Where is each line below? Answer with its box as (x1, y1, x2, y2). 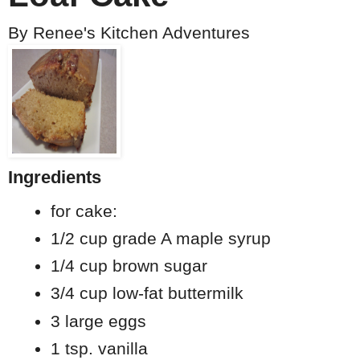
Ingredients (8, 167, 101, 188)
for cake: (50, 201, 117, 220)
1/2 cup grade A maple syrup (50, 228, 271, 247)
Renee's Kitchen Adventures (33, 23, 250, 43)
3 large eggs (50, 311, 146, 330)
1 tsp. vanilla (50, 338, 148, 358)
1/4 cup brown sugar (50, 256, 207, 276)
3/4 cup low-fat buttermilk (50, 284, 243, 303)
